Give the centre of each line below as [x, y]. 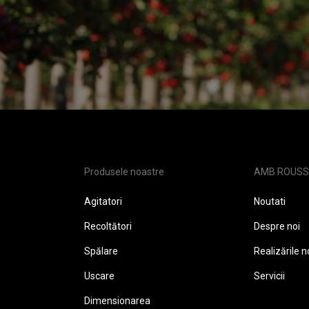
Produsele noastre [124, 172]
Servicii [269, 276]
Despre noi [277, 226]
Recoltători [108, 226]
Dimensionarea [117, 301]
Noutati [270, 201]
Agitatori [103, 201]
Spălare [101, 251]
